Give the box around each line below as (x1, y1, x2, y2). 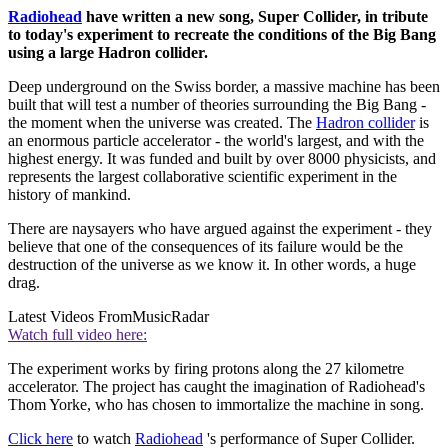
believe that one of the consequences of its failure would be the (8, 238, 403, 256)
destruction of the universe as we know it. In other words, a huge (8, 256, 416, 274)
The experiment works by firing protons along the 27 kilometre (8, 360, 404, 378)
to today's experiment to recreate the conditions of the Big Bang (8, 26, 436, 44)
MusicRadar (132, 308, 209, 326)
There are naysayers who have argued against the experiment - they (8, 220, 432, 238)
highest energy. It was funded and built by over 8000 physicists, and (8, 150, 436, 168)
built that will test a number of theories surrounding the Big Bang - (8, 96, 426, 114)
